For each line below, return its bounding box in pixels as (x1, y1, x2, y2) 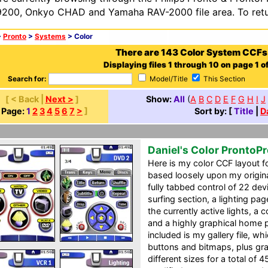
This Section (202, 75, 245, 83)
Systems (35, 32, 66, 41)
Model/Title (148, 75, 190, 83)
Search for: (8, 75, 47, 83)
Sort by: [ (194, 106, 234, 116)
